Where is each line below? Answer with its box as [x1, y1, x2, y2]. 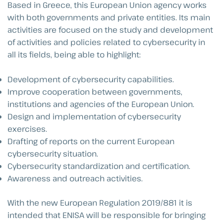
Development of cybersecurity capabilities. [7, 74, 174, 85]
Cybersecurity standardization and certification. [7, 161, 190, 172]
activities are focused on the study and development [7, 24, 213, 35]
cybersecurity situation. [7, 148, 98, 160]
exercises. [7, 123, 47, 135]
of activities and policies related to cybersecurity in [7, 36, 205, 48]
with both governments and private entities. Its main [7, 11, 210, 23]
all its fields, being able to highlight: [7, 49, 141, 60]
